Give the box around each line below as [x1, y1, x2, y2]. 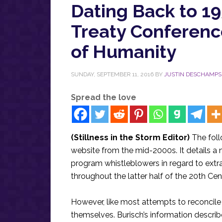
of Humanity [71, 41, 176, 62]
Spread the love [71, 93, 136, 102]
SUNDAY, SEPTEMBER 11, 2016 [71, 71, 154, 78]
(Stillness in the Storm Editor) [71, 133, 192, 142]
